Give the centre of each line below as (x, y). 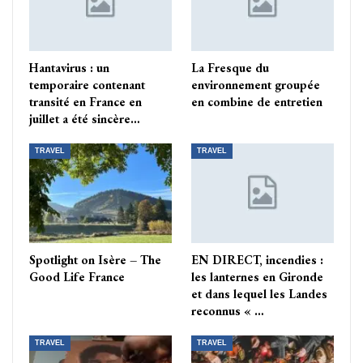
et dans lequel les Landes (259, 293)
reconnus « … (228, 310)
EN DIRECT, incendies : (257, 259)
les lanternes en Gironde (257, 276)
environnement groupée (256, 84)
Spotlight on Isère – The (95, 259)
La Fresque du (230, 67)
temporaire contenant (87, 84)
